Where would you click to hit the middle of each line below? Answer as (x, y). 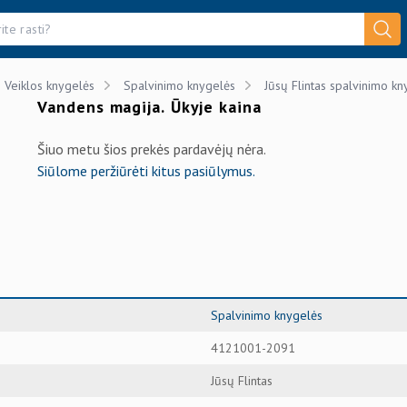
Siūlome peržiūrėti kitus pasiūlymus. (147, 171)
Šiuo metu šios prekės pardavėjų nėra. (152, 149)
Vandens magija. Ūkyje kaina (149, 107)
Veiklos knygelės (50, 85)
